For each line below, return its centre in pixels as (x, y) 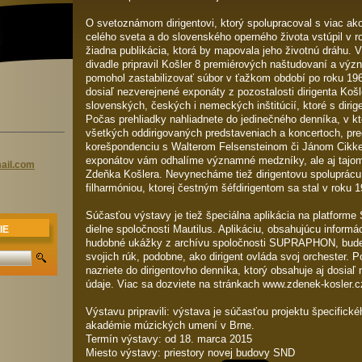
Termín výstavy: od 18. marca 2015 (170, 339)
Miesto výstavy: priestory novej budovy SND (190, 353)
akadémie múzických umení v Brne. (172, 325)
